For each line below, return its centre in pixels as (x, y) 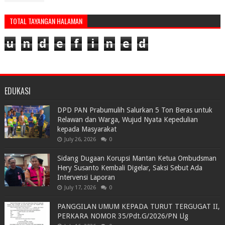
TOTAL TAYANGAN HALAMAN (46, 21)
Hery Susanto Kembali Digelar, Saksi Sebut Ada (130, 167)
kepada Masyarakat (87, 129)
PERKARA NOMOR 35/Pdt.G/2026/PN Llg (123, 216)
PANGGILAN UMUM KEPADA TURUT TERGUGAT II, (138, 206)
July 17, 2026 (80, 187)
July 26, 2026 (80, 139)
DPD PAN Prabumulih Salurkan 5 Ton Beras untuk (135, 110)
